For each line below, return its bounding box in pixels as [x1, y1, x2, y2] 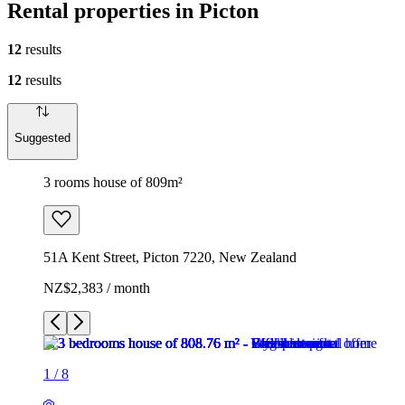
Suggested [14, 131, 71, 146]
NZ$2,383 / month [43, 279, 150, 296]
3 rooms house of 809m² [43, 174, 183, 190]
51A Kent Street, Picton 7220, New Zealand [43, 249, 297, 265]
